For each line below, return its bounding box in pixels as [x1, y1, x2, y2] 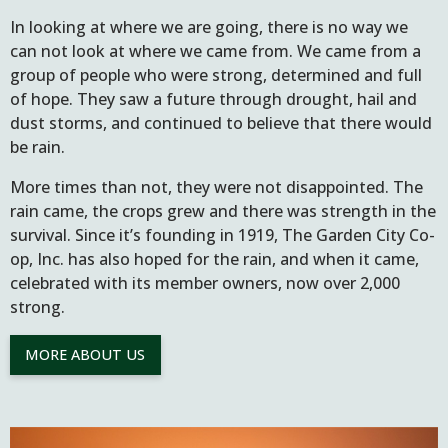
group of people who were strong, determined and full [10, 63, 422, 86]
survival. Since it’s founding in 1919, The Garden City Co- [10, 223, 435, 246]
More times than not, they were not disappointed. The [10, 175, 423, 198]
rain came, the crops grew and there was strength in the [10, 199, 436, 222]
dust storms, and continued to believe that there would [10, 111, 432, 134]
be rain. [10, 135, 65, 158]
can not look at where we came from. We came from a [10, 39, 421, 62]
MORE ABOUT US [25, 345, 146, 365]
